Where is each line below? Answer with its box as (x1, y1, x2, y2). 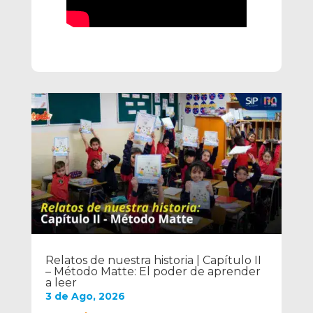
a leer (45, 276, 77, 290)
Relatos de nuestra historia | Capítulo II (45, 254, 261, 268)
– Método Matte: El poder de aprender (45, 265, 261, 279)
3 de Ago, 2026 (45, 290, 125, 303)
